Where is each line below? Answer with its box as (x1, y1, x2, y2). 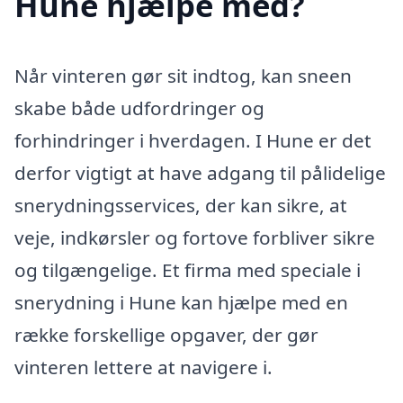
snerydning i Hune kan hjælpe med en (14, 289, 348, 315)
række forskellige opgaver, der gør (14, 321, 318, 347)
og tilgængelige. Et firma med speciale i (14, 256, 361, 282)
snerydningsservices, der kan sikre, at (14, 192, 347, 218)
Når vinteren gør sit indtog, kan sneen (14, 62, 352, 88)
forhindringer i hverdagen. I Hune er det (14, 127, 372, 153)
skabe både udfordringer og (14, 94, 264, 121)
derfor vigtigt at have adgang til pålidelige (14, 159, 386, 185)
